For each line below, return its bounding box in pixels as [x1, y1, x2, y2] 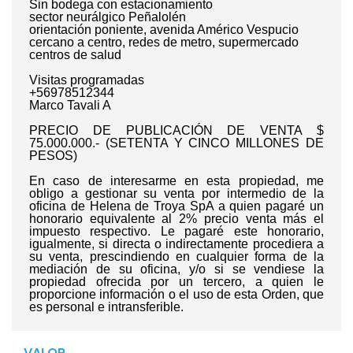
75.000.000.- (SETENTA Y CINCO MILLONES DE [29, 136, 324, 150]
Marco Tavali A [29, 98, 111, 112]
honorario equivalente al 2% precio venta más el [29, 211, 324, 225]
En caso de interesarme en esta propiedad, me [29, 173, 324, 188]
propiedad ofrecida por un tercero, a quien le [29, 274, 324, 288]
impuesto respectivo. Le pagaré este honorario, [29, 224, 324, 238]
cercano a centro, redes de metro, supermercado [29, 35, 299, 49]
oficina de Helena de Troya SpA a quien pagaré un [29, 199, 324, 213]
